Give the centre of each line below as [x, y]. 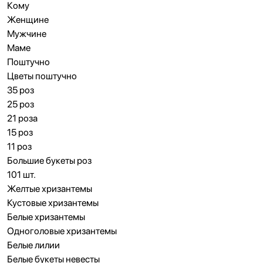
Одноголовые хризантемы [62, 231]
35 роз [21, 90]
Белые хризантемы [46, 217]
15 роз [20, 132]
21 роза [22, 118]
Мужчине [27, 34]
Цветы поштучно [42, 76]
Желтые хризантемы [50, 189]
